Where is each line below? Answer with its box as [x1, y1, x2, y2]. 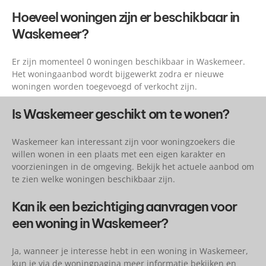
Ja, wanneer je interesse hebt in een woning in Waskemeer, [12, 245, 248, 257]
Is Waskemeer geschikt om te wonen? [12, 106, 230, 123]
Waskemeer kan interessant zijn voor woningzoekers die [12, 136, 235, 148]
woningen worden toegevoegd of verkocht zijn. [12, 81, 197, 93]
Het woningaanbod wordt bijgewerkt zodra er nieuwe [12, 68, 224, 80]
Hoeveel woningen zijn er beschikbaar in [12, 9, 240, 26]
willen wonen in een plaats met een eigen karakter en [12, 148, 226, 160]
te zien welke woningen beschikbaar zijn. [12, 173, 175, 185]
